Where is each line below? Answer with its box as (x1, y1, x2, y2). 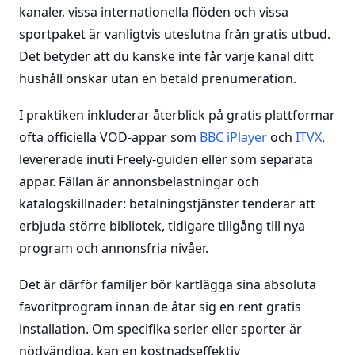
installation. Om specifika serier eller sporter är (19, 320, 302, 338)
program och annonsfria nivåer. (19, 239, 208, 257)
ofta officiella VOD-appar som (19, 128, 200, 146)
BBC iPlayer (200, 128, 267, 146)
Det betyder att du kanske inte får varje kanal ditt (19, 48, 314, 65)
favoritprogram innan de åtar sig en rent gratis (19, 298, 301, 315)
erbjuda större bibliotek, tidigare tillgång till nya (19, 217, 305, 235)
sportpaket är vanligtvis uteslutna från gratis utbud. (19, 25, 330, 43)
